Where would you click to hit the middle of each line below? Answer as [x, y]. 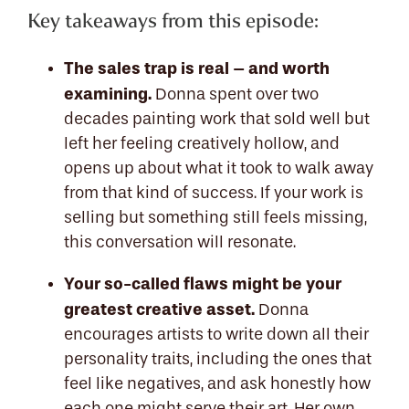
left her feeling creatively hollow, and [202, 144]
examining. [108, 94]
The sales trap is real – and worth [197, 68]
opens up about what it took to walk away [219, 168]
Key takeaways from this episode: [173, 20]
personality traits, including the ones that [218, 359]
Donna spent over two [235, 94]
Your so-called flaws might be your [203, 284]
